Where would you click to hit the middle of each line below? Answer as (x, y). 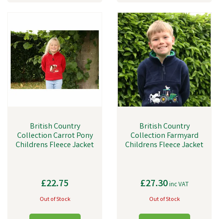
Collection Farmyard (164, 136)
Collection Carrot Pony (55, 136)
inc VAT (178, 185)
